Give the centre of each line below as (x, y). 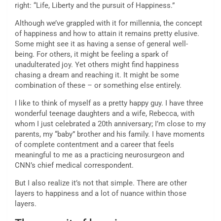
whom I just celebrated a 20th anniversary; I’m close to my (110, 124)
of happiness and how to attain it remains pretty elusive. (107, 34)
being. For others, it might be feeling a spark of (92, 55)
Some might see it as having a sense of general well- (101, 44)
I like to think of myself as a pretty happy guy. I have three (109, 103)
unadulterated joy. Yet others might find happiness (97, 65)
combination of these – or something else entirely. (98, 86)
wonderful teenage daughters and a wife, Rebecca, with (105, 114)
